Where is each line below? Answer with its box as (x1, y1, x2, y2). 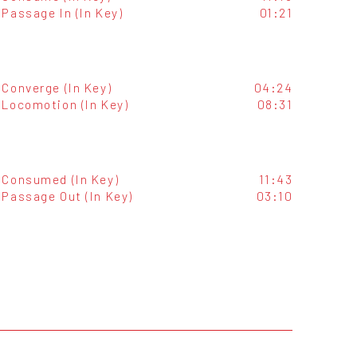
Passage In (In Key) (2, 5, 124, 21)
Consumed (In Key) (2, 171, 120, 187)
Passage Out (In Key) (2, 188, 133, 204)
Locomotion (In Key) (2, 96, 129, 112)
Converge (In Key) (2, 80, 112, 96)
